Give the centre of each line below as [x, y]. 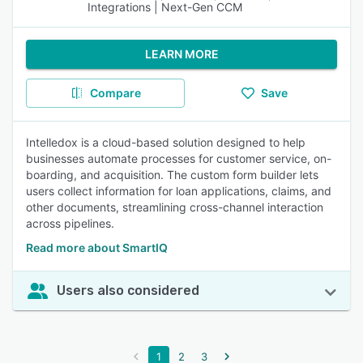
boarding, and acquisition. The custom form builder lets [172, 175]
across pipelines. [70, 223]
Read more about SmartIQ [97, 248]
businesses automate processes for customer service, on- [179, 158]
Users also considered [128, 290]
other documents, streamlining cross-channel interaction [175, 207]
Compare [115, 93]
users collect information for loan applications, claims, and [179, 191]
